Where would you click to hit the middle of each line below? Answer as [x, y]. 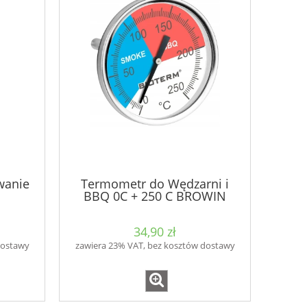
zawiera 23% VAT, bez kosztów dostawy [155, 246]
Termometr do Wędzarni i [155, 183]
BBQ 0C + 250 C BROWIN [155, 196]
